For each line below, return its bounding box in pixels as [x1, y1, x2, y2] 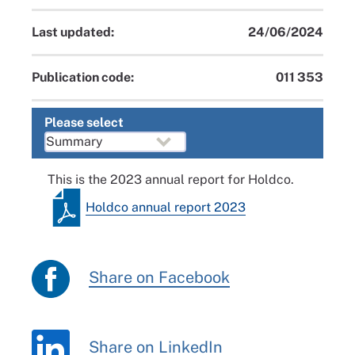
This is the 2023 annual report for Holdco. [48, 172, 294, 187]
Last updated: [32, 25, 114, 40]
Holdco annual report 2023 [86, 200, 246, 215]
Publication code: [32, 70, 134, 85]
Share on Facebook [89, 268, 230, 288]
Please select [44, 115, 124, 130]
